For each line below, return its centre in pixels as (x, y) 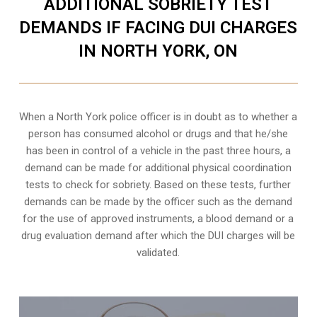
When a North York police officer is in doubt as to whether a (158, 117)
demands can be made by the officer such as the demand (158, 202)
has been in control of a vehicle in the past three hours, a (158, 151)
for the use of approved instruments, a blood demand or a (158, 219)
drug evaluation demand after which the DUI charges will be (158, 236)
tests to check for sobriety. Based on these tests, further (158, 185)
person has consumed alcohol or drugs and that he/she (158, 134)
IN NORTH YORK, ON (158, 51)
